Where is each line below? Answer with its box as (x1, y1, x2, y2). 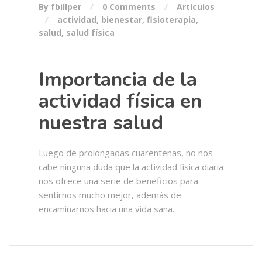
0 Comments (102, 1, 156, 12)
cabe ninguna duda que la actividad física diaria (39, 161, 223, 173)
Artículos (177, 1, 215, 12)
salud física (66, 27, 115, 38)
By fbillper (39, 1, 84, 12)
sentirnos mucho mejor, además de (39, 189, 181, 201)
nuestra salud (39, 109, 163, 136)
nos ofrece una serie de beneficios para (39, 175, 198, 187)
